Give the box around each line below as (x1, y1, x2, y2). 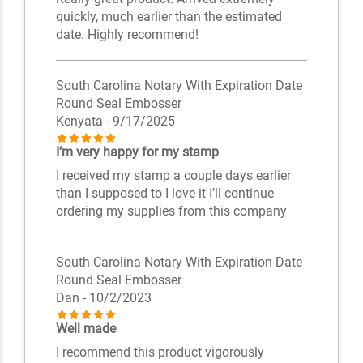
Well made (55, 321, 116, 337)
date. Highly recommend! (55, 27, 199, 43)
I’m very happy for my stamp (55, 144, 219, 160)
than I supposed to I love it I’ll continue (55, 186, 274, 202)
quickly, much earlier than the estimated (55, 9, 282, 25)
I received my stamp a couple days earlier (55, 168, 291, 184)
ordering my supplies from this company (55, 203, 287, 220)
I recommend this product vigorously (55, 344, 264, 361)
